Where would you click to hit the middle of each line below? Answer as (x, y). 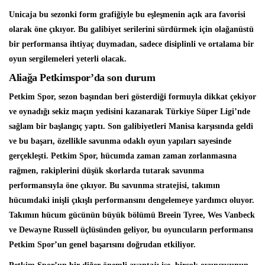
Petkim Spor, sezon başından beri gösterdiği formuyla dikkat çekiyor (132, 97)
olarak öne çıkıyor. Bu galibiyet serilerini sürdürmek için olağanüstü (131, 30)
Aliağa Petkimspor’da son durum (82, 78)
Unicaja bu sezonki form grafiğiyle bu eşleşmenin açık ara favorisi (127, 15)
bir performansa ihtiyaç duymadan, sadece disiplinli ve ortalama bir (131, 44)
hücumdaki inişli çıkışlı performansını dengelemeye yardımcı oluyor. (132, 201)
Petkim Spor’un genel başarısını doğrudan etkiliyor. (102, 245)
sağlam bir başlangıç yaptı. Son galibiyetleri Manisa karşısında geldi (131, 127)
